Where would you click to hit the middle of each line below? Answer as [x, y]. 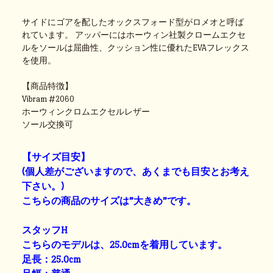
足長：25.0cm [52, 259]
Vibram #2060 [48, 99]
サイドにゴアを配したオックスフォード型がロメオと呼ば [133, 22]
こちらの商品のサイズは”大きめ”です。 [109, 200]
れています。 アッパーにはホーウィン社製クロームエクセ [134, 35]
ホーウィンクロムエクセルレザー [86, 112]
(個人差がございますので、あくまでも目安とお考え [136, 171]
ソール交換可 [48, 124]
